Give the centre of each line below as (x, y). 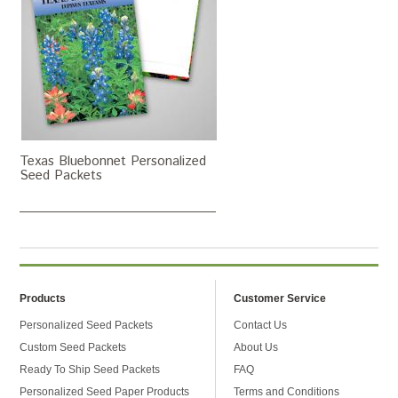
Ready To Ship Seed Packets (90, 370)
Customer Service (280, 298)
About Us (256, 347)
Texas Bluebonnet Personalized (113, 161)
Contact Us (261, 325)
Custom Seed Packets (73, 347)
